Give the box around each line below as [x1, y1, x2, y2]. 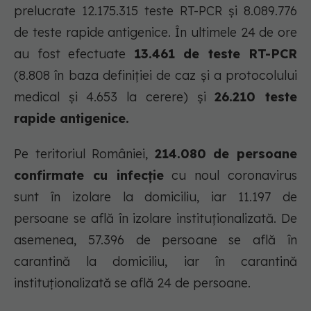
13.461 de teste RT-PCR [133, 46, 297, 62]
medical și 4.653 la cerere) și [14, 89, 215, 106]
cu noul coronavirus [163, 167, 298, 184]
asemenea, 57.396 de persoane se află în [14, 232, 297, 249]
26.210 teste [215, 89, 298, 106]
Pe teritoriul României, [14, 146, 155, 162]
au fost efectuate [14, 46, 134, 62]
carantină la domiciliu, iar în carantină [14, 253, 297, 270]
